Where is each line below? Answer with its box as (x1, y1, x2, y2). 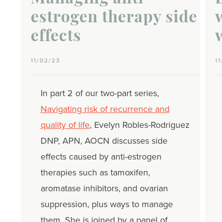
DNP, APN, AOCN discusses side (40, 134, 167, 148)
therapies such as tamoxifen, (40, 166, 150, 179)
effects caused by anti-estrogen (40, 150, 162, 164)
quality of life (40, 118, 90, 132)
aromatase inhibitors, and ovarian (40, 182, 168, 195)
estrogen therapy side (30, 10, 197, 27)
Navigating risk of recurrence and (40, 103, 169, 116)
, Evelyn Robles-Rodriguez (89, 118, 190, 132)
